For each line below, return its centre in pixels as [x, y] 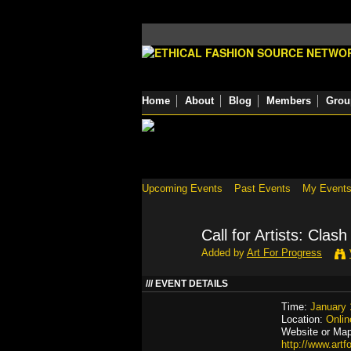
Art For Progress [284, 253]
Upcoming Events [182, 188]
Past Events [262, 188]
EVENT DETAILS [192, 284]
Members [289, 101]
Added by [224, 253]
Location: [304, 319]
